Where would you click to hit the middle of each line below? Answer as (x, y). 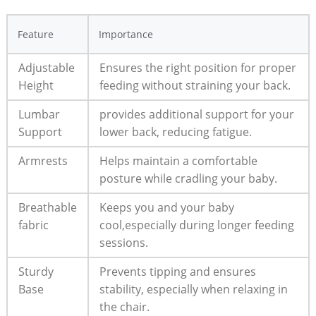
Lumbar (39, 114)
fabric (33, 225)
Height (36, 85)
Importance (126, 34)
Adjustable (46, 67)
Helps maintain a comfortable (178, 160)
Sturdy (36, 271)
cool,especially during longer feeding (196, 225)
